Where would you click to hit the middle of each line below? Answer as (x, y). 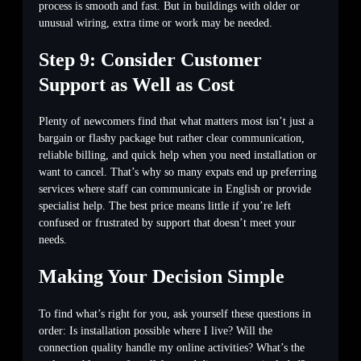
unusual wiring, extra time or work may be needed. (156, 23)
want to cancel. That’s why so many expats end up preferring (178, 172)
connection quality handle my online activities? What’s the (172, 348)
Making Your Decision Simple (162, 277)
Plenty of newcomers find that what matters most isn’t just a (176, 122)
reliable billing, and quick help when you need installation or (178, 156)
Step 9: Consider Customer (150, 59)
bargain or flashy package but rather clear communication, (172, 139)
